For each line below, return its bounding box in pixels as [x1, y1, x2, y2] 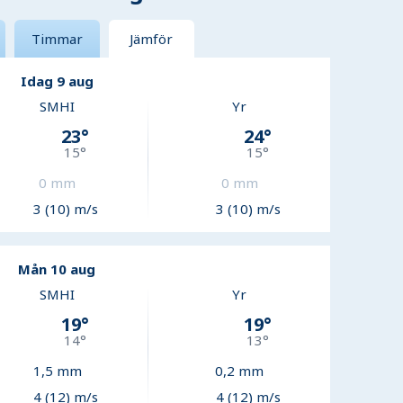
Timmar [31, 30, 83, 49]
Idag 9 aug [20, 72, 94, 91]
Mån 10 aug [18, 260, 96, 279]
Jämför [130, 30, 174, 49]
